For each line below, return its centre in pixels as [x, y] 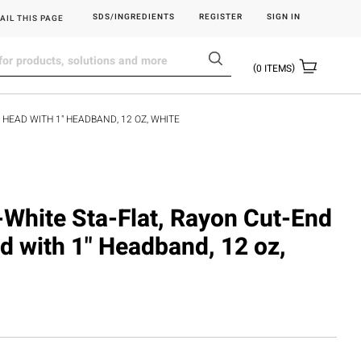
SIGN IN [284, 17]
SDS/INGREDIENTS [134, 17]
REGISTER [221, 17]
